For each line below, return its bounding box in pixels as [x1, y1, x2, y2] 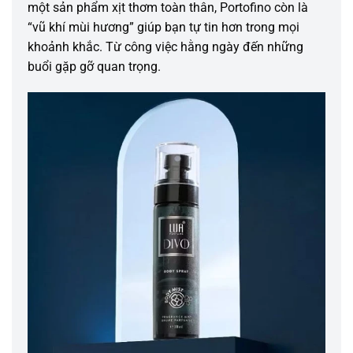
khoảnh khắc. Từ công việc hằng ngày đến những [28, 39, 303, 54]
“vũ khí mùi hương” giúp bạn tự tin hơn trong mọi [28, 19, 299, 35]
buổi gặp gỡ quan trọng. [28, 58, 161, 74]
